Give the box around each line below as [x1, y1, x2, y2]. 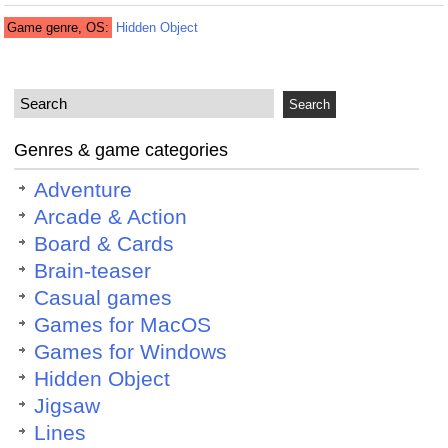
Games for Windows [34, 340, 228, 365]
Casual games [34, 286, 173, 311]
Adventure [34, 178, 133, 203]
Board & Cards [34, 232, 175, 257]
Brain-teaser [34, 259, 152, 284]
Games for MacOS [34, 313, 212, 338]
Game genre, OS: [7, 19, 110, 35]
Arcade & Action [34, 205, 188, 230]
